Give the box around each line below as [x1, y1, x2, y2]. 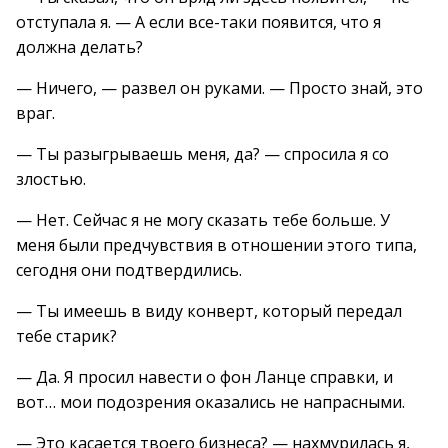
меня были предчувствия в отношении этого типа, [16, 234, 417, 256]
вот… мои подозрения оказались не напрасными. [16, 391, 405, 413]
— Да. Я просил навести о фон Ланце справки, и [16, 366, 393, 388]
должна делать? [16, 36, 143, 58]
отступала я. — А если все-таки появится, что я [16, 11, 381, 33]
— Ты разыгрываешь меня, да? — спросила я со [16, 143, 389, 165]
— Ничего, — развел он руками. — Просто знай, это [16, 77, 423, 99]
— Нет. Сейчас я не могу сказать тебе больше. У [16, 209, 390, 231]
